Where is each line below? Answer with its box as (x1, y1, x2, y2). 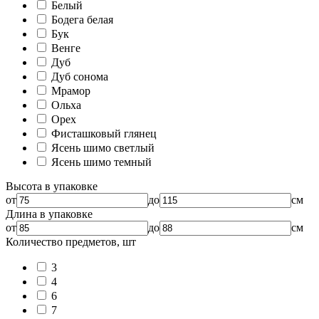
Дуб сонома (51, 70, 108, 83)
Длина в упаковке (6, 207, 93, 220)
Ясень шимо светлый (51, 141, 155, 154)
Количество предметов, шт (6, 235, 136, 248)
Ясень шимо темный (51, 155, 152, 168)
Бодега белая (51, 13, 113, 26)
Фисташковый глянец (51, 127, 157, 140)
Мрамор (51, 84, 90, 97)
